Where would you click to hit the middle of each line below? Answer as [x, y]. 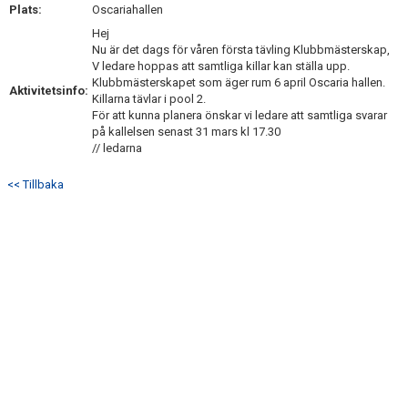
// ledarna [117, 148]
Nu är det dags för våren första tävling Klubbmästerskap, [241, 50]
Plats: [25, 10]
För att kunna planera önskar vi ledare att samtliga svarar [240, 115]
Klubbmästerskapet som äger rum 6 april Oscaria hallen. [239, 82]
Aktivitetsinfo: [49, 91]
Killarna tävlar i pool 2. [149, 99]
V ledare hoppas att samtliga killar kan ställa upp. [221, 66]
